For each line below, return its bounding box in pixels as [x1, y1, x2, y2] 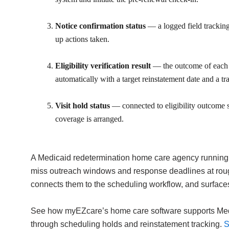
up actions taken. [55, 35, 109, 43]
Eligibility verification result [55, 61, 151, 70]
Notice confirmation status [55, 21, 146, 30]
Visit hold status [55, 101, 110, 110]
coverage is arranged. [55, 114, 124, 123]
